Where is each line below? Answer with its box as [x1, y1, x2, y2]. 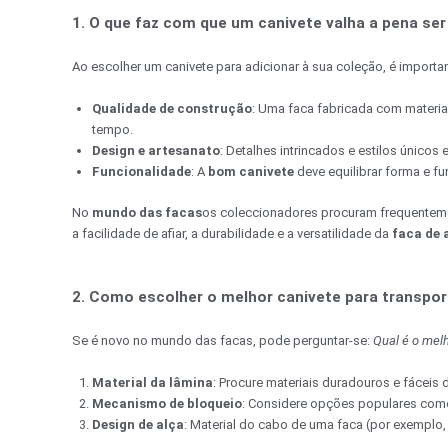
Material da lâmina [92, 375, 213, 391]
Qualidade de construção [92, 101, 252, 117]
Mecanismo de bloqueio [92, 396, 242, 412]
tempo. [92, 122, 133, 138]
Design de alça [92, 417, 184, 433]
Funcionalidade [92, 164, 191, 180]
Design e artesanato [92, 143, 220, 159]
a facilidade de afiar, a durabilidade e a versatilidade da [72, 225, 392, 241]
